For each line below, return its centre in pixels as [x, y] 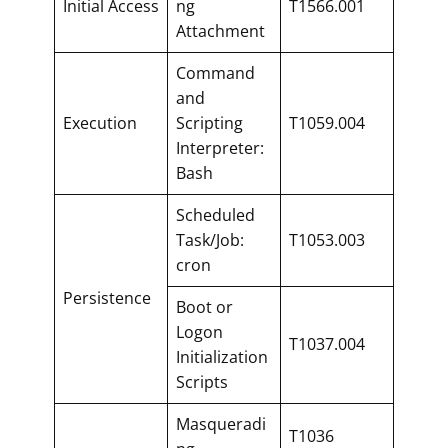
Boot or [204, 306]
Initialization [222, 356]
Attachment [220, 30]
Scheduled [215, 214]
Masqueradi [221, 423]
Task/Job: [210, 239]
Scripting [209, 122]
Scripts [202, 381]
